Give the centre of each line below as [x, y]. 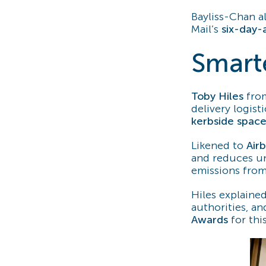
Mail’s [206, 29]
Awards [210, 220]
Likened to [219, 146]
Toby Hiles [217, 96]
